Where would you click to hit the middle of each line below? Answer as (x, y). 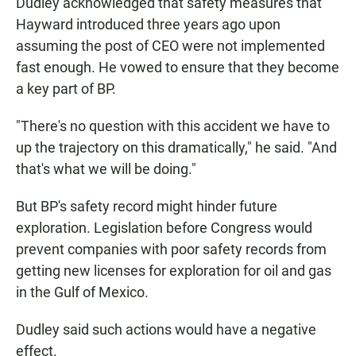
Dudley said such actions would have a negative (166, 330)
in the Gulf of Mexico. (82, 292)
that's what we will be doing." (106, 169)
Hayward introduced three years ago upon (148, 25)
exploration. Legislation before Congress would (164, 228)
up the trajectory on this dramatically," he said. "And (176, 148)
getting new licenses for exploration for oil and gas (174, 271)
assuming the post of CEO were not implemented (170, 46)
